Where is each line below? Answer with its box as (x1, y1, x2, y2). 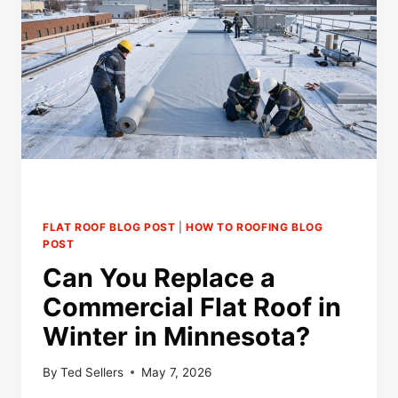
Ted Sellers (60, 364, 124, 379)
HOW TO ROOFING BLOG (186, 220, 323, 235)
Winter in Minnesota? (43, 321, 310, 353)
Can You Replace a (43, 262, 275, 294)
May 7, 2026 (141, 364, 212, 379)
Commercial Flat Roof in (43, 291, 341, 323)
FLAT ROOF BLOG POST (43, 220, 176, 235)
